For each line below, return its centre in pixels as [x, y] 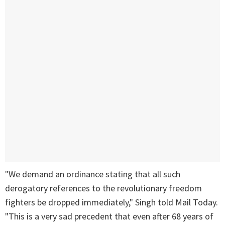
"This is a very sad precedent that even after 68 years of [109, 216]
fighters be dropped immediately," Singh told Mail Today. [111, 202]
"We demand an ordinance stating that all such [93, 174]
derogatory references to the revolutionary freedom [103, 188]
